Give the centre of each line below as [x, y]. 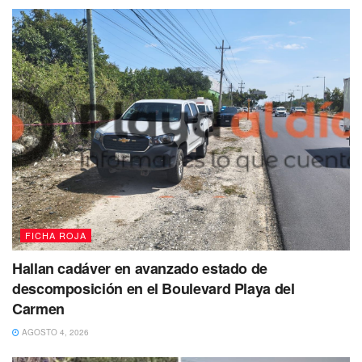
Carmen [38, 308]
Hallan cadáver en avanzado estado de [140, 268]
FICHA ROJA [56, 235]
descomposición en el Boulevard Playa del [154, 288]
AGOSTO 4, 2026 [54, 332]
